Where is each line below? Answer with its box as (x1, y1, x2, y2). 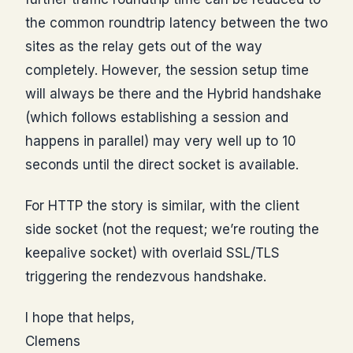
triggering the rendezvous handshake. (25, 269, 266, 285)
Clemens (25, 333, 80, 350)
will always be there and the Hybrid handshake (25, 86, 321, 102)
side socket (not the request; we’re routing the (25, 221, 319, 238)
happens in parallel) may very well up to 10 (25, 133, 296, 150)
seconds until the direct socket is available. (25, 157, 299, 173)
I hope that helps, (25, 310, 135, 326)
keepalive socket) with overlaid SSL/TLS (25, 245, 280, 262)
